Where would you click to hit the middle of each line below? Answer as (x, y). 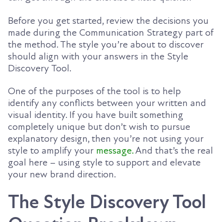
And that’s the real (173, 151)
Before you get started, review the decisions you (108, 21)
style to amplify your (52, 151)
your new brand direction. (62, 175)
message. (115, 151)
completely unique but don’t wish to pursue (99, 127)
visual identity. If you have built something (96, 115)
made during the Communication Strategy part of (111, 32)
